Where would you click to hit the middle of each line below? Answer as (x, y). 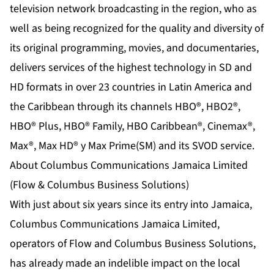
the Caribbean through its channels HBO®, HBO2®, (125, 106)
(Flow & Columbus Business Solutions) (99, 185)
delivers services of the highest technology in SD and (131, 67)
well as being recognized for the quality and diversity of (137, 28)
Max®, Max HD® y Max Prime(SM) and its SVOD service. (132, 146)
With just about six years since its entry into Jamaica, (131, 204)
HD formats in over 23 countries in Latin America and (131, 87)
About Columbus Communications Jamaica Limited (129, 165)
